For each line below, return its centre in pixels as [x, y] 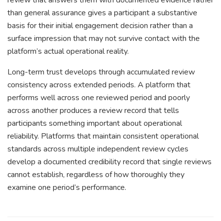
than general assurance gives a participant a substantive [102, 13]
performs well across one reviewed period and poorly [99, 97]
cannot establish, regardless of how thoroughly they [96, 174]
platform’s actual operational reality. [68, 51]
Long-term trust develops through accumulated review [101, 72]
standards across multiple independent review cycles [98, 149]
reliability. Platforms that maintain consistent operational [103, 136]
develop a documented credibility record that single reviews [110, 162]
